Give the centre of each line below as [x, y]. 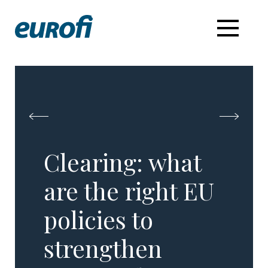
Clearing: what [123, 162]
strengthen [103, 248]
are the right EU [129, 190]
